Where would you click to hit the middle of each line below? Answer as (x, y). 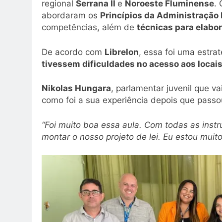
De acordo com (73, 52)
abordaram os (71, 16)
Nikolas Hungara (76, 88)
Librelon (122, 52)
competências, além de (89, 28)
